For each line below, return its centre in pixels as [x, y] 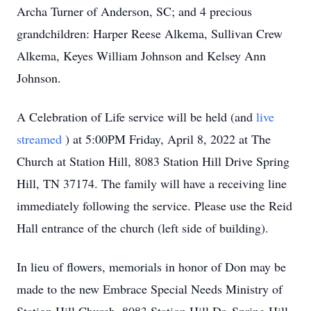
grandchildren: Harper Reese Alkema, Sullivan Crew [150, 33]
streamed [41, 139]
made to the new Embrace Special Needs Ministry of [150, 289]
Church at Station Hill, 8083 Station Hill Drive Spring [153, 161]
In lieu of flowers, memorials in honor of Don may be [151, 267]
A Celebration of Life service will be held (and [136, 117]
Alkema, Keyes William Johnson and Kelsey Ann [141, 56]
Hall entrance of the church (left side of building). [143, 228]
